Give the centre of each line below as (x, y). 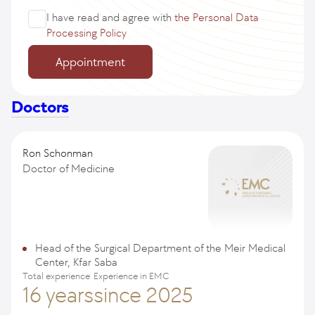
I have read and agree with (110, 17)
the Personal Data (217, 17)
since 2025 (143, 295)
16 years (58, 295)
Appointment (90, 62)
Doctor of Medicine (69, 168)
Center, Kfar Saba (76, 262)
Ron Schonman (58, 153)
